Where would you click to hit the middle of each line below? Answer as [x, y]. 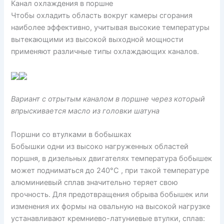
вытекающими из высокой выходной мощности [97, 40]
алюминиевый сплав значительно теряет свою [95, 183]
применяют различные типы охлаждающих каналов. [105, 52]
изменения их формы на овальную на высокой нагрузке [111, 207]
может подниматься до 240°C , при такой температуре [110, 171]
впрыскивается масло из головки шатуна [85, 111]
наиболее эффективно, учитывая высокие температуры [110, 28]
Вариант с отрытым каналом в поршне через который [108, 99]
